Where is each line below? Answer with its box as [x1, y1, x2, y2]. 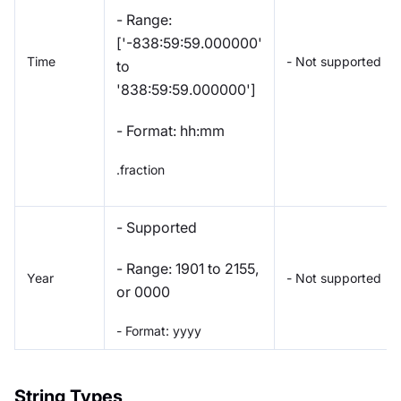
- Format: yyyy [116, 322, 201, 338]
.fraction [116, 161, 165, 177]
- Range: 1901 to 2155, [116, 259, 259, 277]
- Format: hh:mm [116, 121, 225, 140]
